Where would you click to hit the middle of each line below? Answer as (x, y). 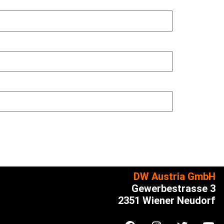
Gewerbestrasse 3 (173, 189)
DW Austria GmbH (174, 177)
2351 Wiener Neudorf (166, 201)
